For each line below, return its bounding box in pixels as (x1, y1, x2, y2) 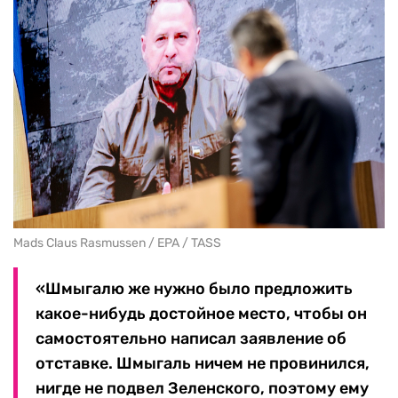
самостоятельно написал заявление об (36, 329, 346, 349)
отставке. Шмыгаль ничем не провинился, (36, 354, 370, 374)
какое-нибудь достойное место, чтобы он (36, 304, 367, 324)
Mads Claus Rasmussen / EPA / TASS (13, 235, 221, 251)
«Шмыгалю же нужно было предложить (36, 279, 353, 299)
